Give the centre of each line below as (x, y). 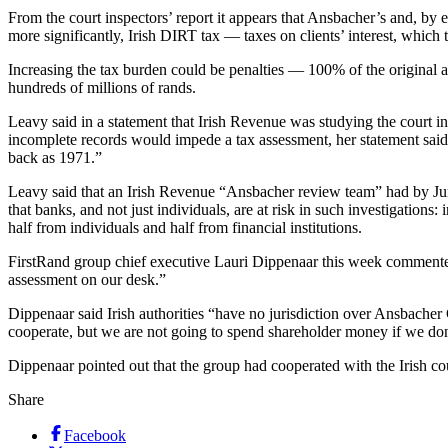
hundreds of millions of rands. (102, 88)
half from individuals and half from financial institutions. (185, 228)
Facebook (95, 436)
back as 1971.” (55, 158)
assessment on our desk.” (87, 280)
